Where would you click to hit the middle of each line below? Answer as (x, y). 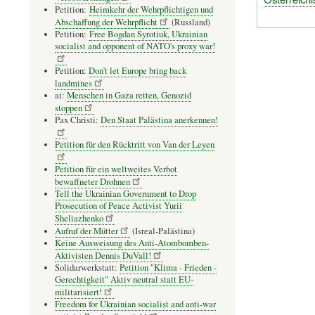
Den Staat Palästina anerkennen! (159, 120)
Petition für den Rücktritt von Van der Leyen (135, 144)
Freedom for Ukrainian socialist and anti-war (135, 304)
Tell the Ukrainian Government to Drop (126, 193)
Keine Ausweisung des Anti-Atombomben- (132, 243)
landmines (73, 83)
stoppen (69, 108)
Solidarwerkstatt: (87, 267)
